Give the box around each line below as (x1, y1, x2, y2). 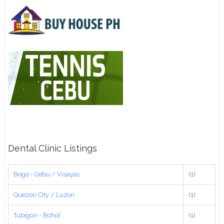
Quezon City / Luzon (13, 191, 75, 199)
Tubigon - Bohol (13, 211, 61, 219)
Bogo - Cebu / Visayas (13, 170, 80, 178)
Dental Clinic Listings (8, 143, 97, 154)
